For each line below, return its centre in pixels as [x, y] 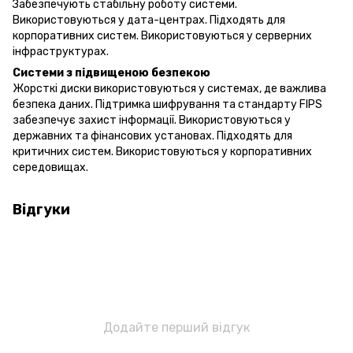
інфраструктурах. [61, 51]
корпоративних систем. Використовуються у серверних [162, 35]
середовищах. [50, 167]
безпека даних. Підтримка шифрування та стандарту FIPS [167, 104]
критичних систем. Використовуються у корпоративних [162, 151]
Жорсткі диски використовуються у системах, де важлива [169, 88]
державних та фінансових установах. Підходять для [152, 136]
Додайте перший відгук [176, 327]
